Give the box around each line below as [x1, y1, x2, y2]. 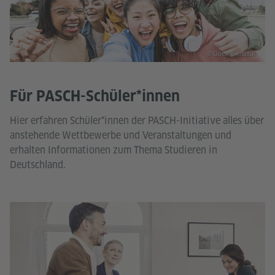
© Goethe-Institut [207, 48, 255, 58]
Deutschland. [10, 158, 66, 171]
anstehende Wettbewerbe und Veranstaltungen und [10, 128, 231, 142]
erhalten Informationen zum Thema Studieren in [10, 143, 217, 157]
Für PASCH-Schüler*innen [10, 87, 180, 105]
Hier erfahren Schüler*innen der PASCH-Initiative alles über [10, 114, 264, 127]
